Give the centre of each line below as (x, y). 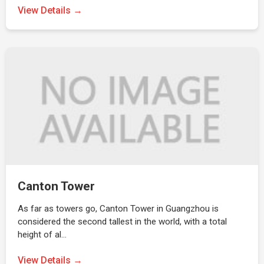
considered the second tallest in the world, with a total (122, 222)
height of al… (42, 235)
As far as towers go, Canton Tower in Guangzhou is (118, 209)
